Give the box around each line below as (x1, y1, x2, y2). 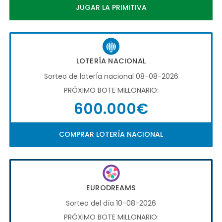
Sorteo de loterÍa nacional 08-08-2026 (44, 71, 178, 81)
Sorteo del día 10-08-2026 (66, 198, 156, 208)
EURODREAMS (86, 182, 136, 193)
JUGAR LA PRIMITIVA (75, 2, 147, 12)
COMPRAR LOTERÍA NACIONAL (59, 129, 163, 139)
